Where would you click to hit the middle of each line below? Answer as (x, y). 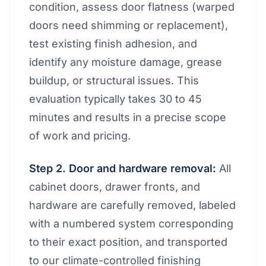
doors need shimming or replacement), (129, 25)
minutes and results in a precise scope (128, 117)
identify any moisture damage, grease (126, 62)
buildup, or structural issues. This (114, 80)
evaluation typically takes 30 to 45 (115, 99)
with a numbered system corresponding (131, 224)
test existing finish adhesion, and (113, 44)
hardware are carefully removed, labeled (132, 205)
